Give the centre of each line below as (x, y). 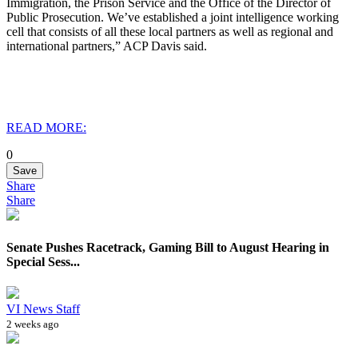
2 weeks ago (33, 324)
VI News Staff (43, 309)
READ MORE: (46, 127)
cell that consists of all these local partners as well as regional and (170, 31)
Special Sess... (43, 262)
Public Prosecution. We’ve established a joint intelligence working (173, 17)
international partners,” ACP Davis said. (107, 46)
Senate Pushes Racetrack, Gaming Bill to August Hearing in (168, 248)
